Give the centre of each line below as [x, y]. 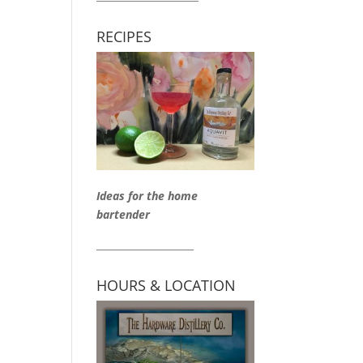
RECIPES [124, 36]
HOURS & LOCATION [167, 285]
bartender [124, 214]
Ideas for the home [147, 195]
